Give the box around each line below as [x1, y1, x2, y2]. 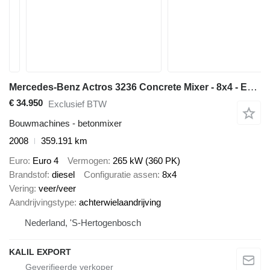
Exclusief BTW [48, 98, 107, 109]
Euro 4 [33, 155, 58, 166]
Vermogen [67, 155, 108, 166]
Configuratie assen [84, 169, 157, 180]
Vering [9, 183, 34, 193]
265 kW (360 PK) [113, 155, 180, 166]
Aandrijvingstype [9, 196, 74, 207]
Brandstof [9, 169, 47, 180]
